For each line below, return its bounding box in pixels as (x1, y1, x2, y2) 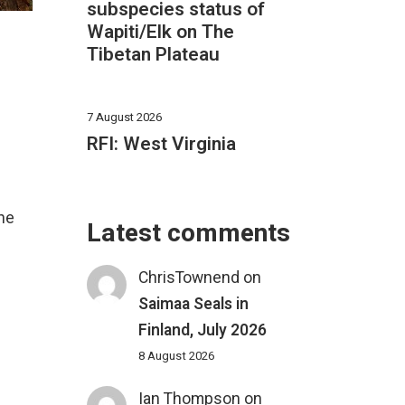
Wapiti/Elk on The (87, 18, 234, 47)
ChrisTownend (138, 267, 240, 290)
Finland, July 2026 (138, 319, 268, 343)
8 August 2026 (138, 347, 215, 366)
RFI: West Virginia (87, 130, 236, 159)
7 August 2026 (87, 108, 162, 127)
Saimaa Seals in (138, 293, 250, 316)
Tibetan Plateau (87, 41, 220, 70)
